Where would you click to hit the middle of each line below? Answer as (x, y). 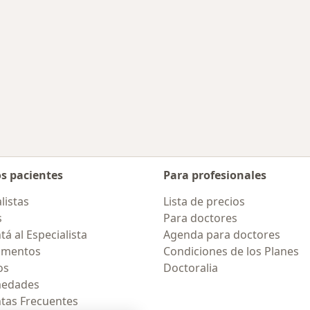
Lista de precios (204, 201)
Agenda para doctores (222, 235)
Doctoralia (191, 268)
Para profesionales (215, 175)
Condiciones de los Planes (231, 251)
